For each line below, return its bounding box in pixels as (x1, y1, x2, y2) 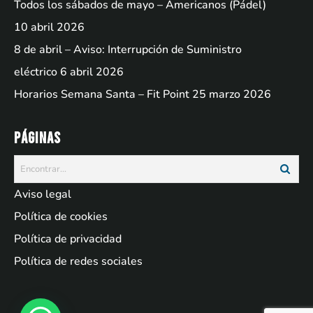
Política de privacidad (14, 231, 122, 247)
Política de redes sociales (14, 254, 143, 270)
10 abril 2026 (14, 20, 85, 36)
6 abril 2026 (60, 64, 124, 80)
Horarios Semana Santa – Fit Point (14, 87, 189, 103)
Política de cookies (14, 209, 108, 225)
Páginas (14, 128, 61, 147)
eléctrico (14, 64, 57, 80)
